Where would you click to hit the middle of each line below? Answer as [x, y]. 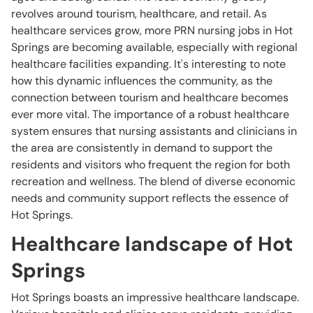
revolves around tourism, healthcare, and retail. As [139, 14]
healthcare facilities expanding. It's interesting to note [148, 64]
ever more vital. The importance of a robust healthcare [150, 114]
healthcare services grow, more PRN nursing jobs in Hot [152, 30]
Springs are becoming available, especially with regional [154, 47]
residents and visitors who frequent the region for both [151, 165]
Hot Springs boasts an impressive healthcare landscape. [155, 297]
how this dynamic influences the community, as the [142, 81]
